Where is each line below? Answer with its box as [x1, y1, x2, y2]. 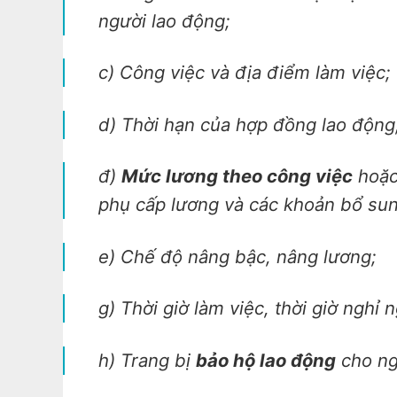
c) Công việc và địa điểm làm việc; [97, 61, 391, 84]
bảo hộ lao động [195, 348, 336, 371]
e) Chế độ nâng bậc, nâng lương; [97, 245, 377, 268]
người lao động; [97, 10, 230, 33]
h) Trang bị [97, 348, 196, 371]
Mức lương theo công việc [121, 165, 353, 188]
